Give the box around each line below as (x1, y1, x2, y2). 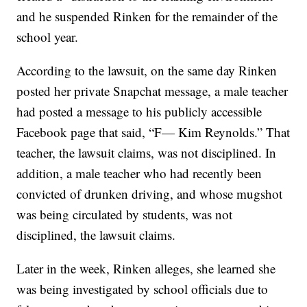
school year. (16, 28, 79, 46)
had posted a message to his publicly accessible (16, 103, 262, 121)
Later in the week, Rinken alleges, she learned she (16, 260, 276, 278)
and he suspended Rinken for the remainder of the (16, 8, 278, 25)
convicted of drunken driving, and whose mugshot (16, 185, 283, 203)
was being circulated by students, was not (16, 206, 233, 223)
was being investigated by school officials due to (16, 280, 269, 298)
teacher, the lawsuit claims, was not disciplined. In (16, 144, 277, 162)
